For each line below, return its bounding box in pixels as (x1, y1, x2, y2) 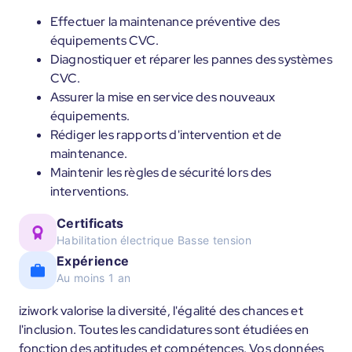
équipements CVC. (50, 32, 159, 49)
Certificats (57, 215, 124, 231)
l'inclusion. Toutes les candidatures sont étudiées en (19, 321, 310, 338)
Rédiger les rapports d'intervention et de (50, 126, 282, 143)
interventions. (50, 183, 130, 200)
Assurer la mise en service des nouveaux (50, 89, 276, 105)
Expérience (57, 253, 130, 269)
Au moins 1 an (57, 271, 131, 284)
